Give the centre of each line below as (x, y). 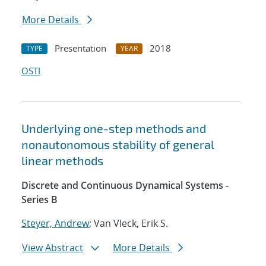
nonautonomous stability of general (118, 145)
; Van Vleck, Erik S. (129, 224)
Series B (39, 200)
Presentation (80, 48)
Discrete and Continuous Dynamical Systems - (125, 186)
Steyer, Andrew (55, 224)
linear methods (62, 161)
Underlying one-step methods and (114, 129)
